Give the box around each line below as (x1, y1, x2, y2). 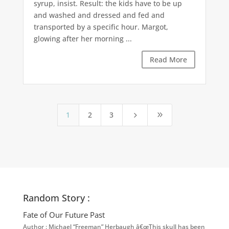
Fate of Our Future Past (22, 210, 105, 220)
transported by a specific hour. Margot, (33, 22, 168, 32)
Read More (150, 55, 188, 65)
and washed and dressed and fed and (33, 10, 165, 20)
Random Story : (22, 192, 90, 204)
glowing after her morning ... (33, 34, 132, 44)
